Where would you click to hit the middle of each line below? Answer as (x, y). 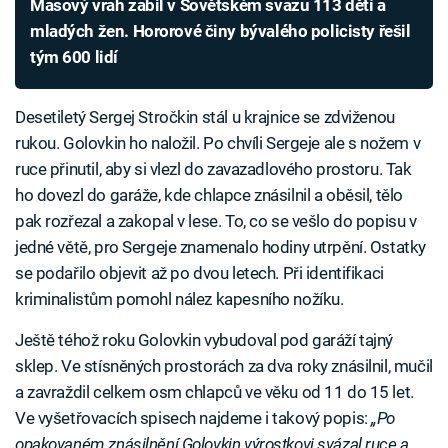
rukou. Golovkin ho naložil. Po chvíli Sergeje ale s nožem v (218, 142)
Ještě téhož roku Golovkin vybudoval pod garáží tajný (204, 339)
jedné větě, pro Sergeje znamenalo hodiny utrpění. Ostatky (220, 246)
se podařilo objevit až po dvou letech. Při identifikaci (199, 272)
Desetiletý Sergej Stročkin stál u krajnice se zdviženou (205, 116)
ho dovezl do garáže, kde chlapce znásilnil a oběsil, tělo (209, 194)
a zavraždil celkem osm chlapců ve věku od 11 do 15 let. (214, 391)
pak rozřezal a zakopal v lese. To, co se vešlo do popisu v (216, 220)
